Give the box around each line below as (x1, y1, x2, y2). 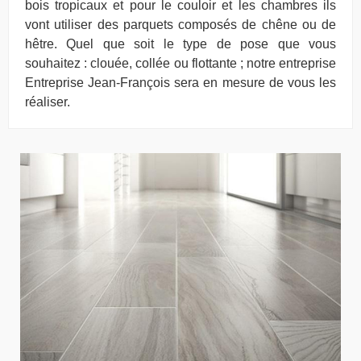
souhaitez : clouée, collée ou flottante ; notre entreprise (25, 56, 336, 70)
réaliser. (25, 94, 70, 109)
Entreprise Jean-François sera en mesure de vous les (25, 75, 336, 89)
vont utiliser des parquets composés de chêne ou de (25, 17, 336, 31)
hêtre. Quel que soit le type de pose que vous (25, 36, 336, 51)
